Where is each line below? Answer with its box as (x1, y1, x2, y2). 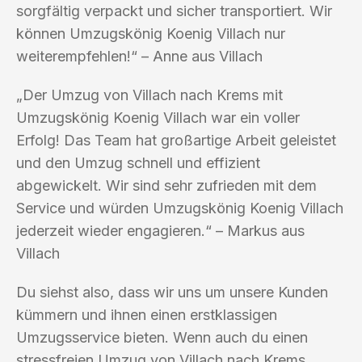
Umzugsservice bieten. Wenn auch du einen (16, 328, 308, 346)
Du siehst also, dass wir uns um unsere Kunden (16, 283, 328, 301)
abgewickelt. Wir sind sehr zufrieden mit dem (16, 176, 317, 194)
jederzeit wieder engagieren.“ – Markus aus (16, 221, 305, 239)
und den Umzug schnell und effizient (16, 154, 260, 171)
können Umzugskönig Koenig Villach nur (16, 24, 285, 42)
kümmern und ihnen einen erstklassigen (16, 305, 277, 323)
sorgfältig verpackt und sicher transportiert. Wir (16, 2, 332, 19)
